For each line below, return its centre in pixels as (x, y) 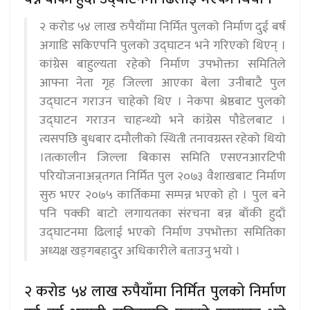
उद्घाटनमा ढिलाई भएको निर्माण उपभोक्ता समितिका (163, 232)
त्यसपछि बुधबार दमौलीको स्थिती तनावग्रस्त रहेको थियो (163, 139)
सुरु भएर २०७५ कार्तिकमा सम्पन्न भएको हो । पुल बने (163, 195)
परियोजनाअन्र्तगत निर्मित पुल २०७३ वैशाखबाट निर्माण (163, 176)
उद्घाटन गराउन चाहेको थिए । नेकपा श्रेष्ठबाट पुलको (163, 101)
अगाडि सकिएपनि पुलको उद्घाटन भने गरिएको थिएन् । (163, 45)
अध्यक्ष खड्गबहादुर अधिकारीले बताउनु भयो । (140, 251)
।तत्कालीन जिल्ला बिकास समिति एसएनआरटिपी (163, 157)
